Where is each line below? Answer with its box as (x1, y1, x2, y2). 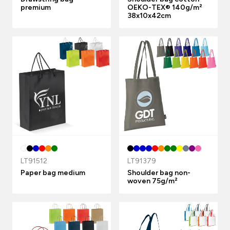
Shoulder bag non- (127, 168, 190, 177)
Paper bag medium (21, 168, 85, 177)
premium (21, 3, 51, 12)
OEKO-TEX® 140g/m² (127, 3, 202, 12)
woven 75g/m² (127, 177, 178, 185)
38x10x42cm (127, 11, 171, 20)
